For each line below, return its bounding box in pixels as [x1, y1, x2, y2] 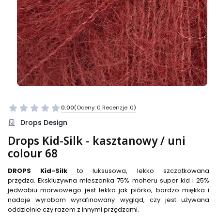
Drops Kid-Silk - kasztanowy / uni [8, 133, 186, 148]
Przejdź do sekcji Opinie [61, 108, 143, 118]
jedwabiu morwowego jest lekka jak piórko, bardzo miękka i [8, 185, 209, 195]
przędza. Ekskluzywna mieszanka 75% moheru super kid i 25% [8, 175, 209, 185]
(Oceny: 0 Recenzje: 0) [74, 104, 136, 112]
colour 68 [8, 145, 58, 161]
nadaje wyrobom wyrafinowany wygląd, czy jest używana [8, 195, 209, 204]
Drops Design [20, 117, 67, 127]
